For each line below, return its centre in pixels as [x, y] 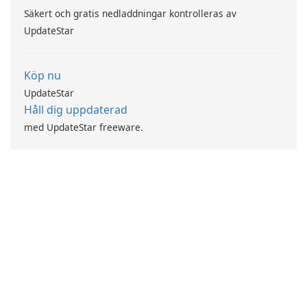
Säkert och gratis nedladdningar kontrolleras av [130, 13]
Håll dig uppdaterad [76, 109]
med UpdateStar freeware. [84, 127]
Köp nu [42, 75]
